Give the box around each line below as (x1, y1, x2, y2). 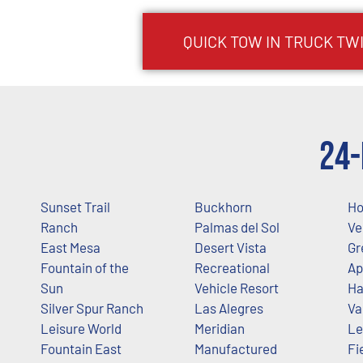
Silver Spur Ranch (41, 299, 143, 316)
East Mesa (41, 238, 100, 255)
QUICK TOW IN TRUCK (183, 31, 336, 51)
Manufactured (194, 340, 277, 357)
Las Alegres (194, 299, 263, 316)
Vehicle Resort (194, 279, 279, 296)
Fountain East (41, 340, 122, 357)
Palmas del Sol (194, 218, 280, 235)
